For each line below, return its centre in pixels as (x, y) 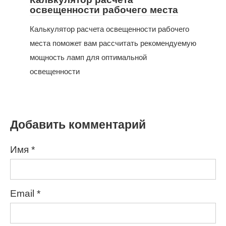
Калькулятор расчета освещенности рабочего (109, 29)
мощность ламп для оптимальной (88, 57)
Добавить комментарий (78, 124)
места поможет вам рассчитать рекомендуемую (113, 43)
